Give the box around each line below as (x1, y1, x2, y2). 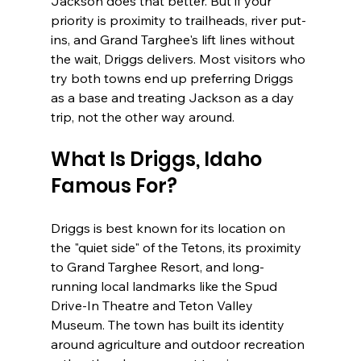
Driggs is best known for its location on (50, 220, 288, 237)
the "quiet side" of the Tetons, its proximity (50, 239, 305, 256)
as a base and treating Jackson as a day (50, 89, 297, 106)
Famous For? (50, 172, 177, 200)
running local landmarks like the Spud (50, 278, 280, 295)
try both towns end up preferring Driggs (50, 70, 297, 87)
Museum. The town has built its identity (50, 317, 288, 334)
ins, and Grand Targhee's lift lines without (50, 31, 298, 48)
